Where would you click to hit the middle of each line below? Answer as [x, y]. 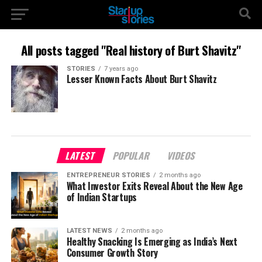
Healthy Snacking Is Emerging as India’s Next [152, 242]
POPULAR [132, 156]
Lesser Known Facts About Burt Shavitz [142, 79]
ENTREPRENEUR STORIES [108, 175]
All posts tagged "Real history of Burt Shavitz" [131, 50]
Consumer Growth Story [112, 253]
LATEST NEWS [89, 231]
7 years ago [121, 69]
